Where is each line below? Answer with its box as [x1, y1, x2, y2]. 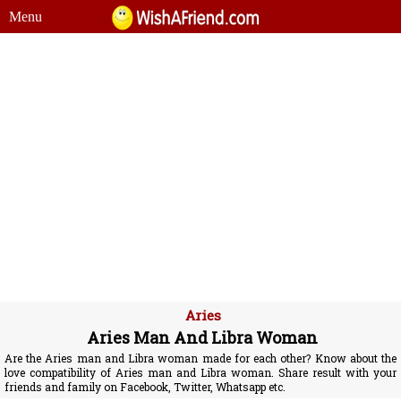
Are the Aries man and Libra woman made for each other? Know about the [4, 351, 397, 365]
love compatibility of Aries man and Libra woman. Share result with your [4, 365, 397, 380]
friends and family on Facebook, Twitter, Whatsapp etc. [4, 380, 286, 394]
